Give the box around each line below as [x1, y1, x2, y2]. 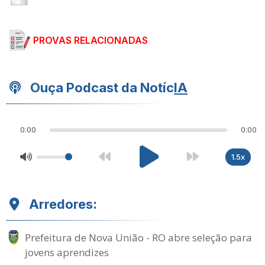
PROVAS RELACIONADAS [33, 34, 148, 46]
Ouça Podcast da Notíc [30, 80, 174, 95]
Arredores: [29, 196, 97, 212]
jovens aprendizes [25, 245, 109, 259]
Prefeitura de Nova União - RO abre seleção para [25, 231, 252, 244]
